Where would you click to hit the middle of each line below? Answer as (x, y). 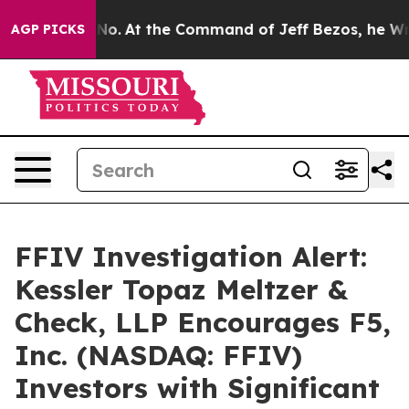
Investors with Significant (197, 388)
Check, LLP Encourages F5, (203, 322)
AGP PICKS (48, 29)
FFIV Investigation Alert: (191, 257)
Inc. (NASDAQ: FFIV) (158, 355)
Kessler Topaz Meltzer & (181, 289)
